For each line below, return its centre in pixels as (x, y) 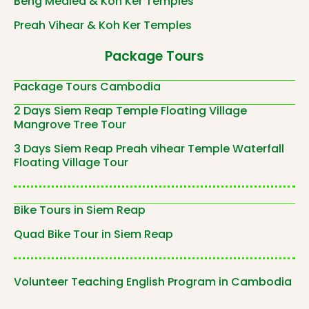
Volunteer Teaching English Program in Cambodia (153, 281)
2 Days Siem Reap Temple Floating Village (130, 110)
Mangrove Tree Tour (70, 124)
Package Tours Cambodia (87, 86)
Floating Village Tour (71, 162)
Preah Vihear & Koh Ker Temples (103, 25)
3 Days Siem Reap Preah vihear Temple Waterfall (149, 148)
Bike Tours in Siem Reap (80, 210)
